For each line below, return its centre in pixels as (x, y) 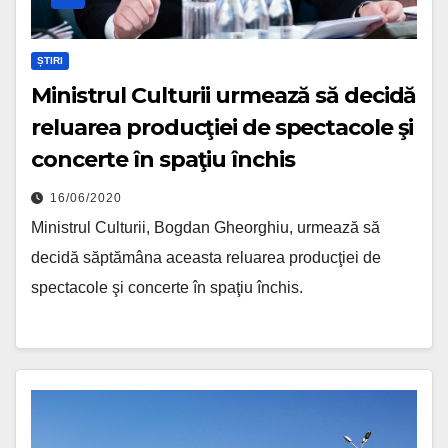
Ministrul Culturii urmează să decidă (224, 95)
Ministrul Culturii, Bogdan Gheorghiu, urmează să (205, 227)
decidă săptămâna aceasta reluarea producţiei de (206, 257)
